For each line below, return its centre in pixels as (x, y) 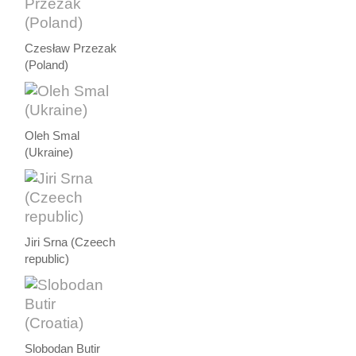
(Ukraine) (49, 152)
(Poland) (47, 65)
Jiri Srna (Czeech (70, 242)
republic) (47, 259)
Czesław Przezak (71, 48)
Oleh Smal (52, 135)
